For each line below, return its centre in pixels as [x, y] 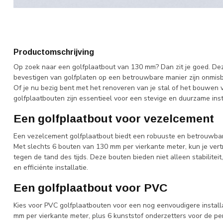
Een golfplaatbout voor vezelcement [114, 118]
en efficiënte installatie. [51, 168]
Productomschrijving [54, 52]
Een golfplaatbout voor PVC [90, 187]
